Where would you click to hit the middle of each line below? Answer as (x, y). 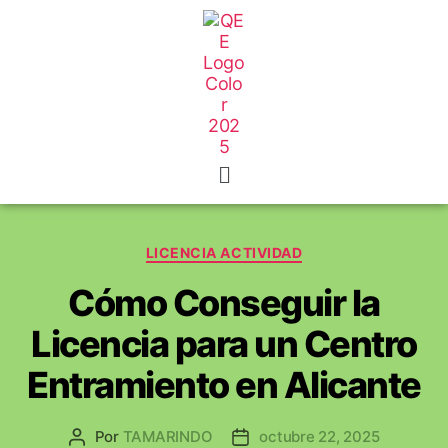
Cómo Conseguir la (224, 302)
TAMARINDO (167, 436)
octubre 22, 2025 (319, 436)
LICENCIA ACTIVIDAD (224, 253)
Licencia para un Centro (224, 343)
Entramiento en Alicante (224, 384)
